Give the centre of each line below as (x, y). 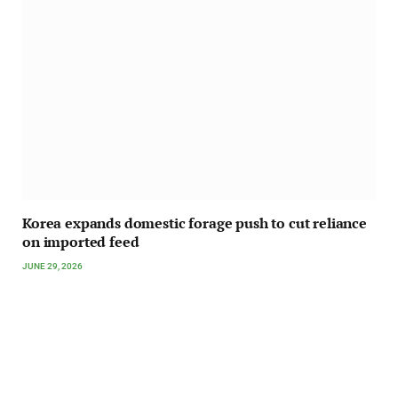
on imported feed (81, 242)
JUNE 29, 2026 (52, 267)
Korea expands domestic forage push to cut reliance (195, 223)
